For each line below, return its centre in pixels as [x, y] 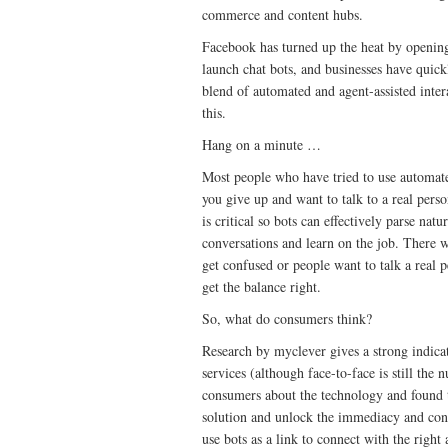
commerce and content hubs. [282, 14]
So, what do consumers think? [287, 318]
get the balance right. [261, 286]
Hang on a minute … [261, 144]
